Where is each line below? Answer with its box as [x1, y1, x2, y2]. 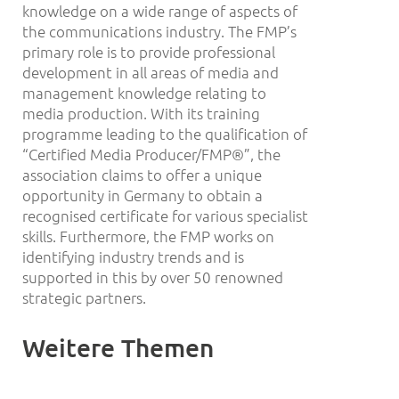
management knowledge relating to [22, 82, 266, 102]
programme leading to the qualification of [22, 123, 307, 143]
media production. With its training [22, 102, 260, 123]
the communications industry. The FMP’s [22, 20, 297, 41]
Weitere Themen [22, 331, 214, 362]
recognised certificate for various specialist [22, 205, 308, 225]
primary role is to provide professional [22, 41, 275, 61]
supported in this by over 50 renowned [22, 266, 283, 287]
